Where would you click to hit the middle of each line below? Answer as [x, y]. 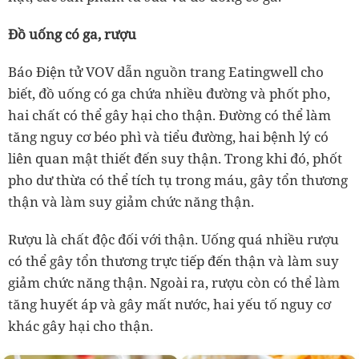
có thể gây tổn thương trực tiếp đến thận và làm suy [173, 261]
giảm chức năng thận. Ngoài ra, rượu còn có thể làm [174, 282]
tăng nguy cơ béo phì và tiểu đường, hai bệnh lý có [168, 137]
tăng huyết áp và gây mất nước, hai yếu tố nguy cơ [169, 304]
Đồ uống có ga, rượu [72, 34]
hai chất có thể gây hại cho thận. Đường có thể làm [169, 115]
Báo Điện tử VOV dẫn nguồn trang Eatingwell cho [166, 72]
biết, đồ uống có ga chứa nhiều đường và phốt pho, [169, 93]
